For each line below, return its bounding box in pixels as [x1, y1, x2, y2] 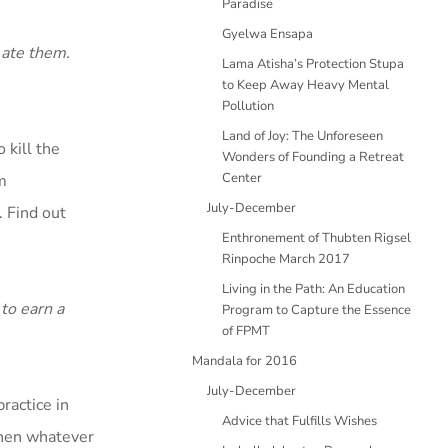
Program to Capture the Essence [222, 301, 411, 319]
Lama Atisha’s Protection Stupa [222, 55, 404, 73]
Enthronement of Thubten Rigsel [222, 229, 411, 247]
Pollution [222, 97, 274, 115]
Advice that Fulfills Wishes [222, 412, 377, 430]
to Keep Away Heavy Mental [222, 76, 389, 94]
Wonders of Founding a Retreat [222, 148, 404, 166]
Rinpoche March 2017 [222, 250, 350, 268]
